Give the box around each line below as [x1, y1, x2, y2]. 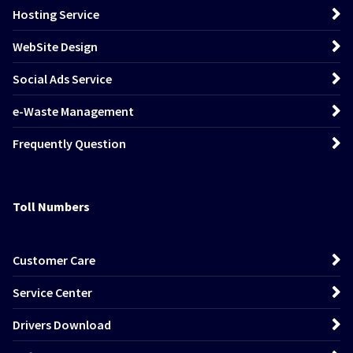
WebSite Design [13, 38, 98, 54]
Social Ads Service [13, 70, 112, 87]
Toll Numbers [13, 198, 90, 214]
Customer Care [13, 252, 95, 269]
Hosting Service [13, 6, 99, 22]
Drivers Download [13, 317, 111, 333]
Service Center [13, 284, 92, 301]
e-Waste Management [13, 102, 134, 119]
